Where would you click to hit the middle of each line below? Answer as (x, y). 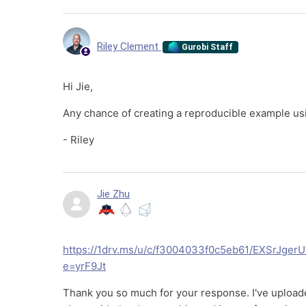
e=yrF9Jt (84, 266)
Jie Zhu (113, 194)
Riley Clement (129, 46)
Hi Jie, (78, 86)
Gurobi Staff (207, 47)
